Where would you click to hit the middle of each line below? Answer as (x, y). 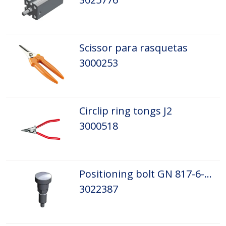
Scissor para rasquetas (133, 48)
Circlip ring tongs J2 (125, 111)
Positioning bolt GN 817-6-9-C (208, 174)
